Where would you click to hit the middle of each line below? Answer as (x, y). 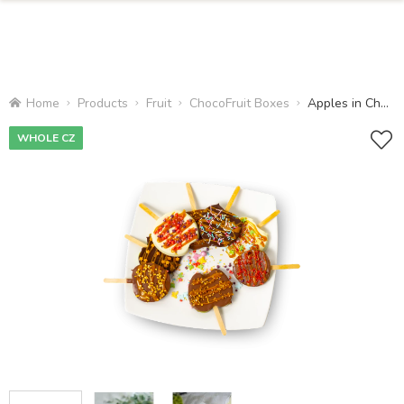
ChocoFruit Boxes (239, 103)
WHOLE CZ (46, 138)
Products (103, 103)
